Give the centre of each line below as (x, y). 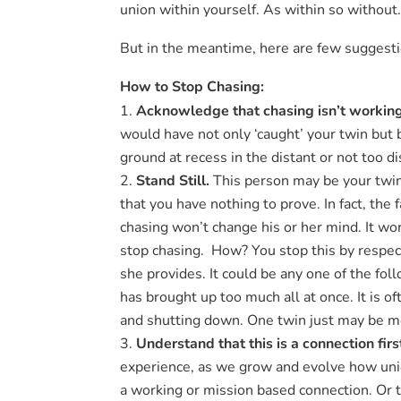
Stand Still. (173, 181)
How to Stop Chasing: (192, 87)
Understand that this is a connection (256, 344)
